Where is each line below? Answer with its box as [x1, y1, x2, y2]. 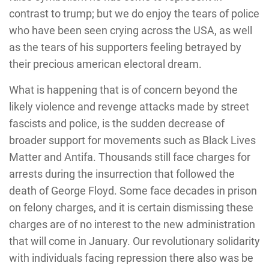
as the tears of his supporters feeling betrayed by [9, 41, 241, 54]
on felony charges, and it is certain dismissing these [9, 201, 253, 214]
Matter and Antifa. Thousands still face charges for [9, 151, 250, 164]
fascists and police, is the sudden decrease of [9, 117, 225, 130]
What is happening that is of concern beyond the [9, 83, 238, 97]
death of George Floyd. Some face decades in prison [9, 184, 257, 198]
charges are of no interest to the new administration [9, 218, 255, 231]
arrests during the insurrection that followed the [9, 168, 235, 181]
